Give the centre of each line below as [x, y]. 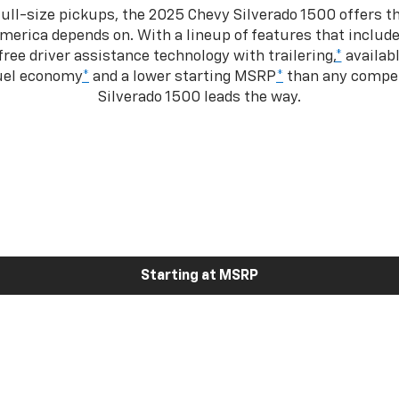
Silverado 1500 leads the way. [199, 97]
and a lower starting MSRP [183, 77]
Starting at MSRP [199, 276]
